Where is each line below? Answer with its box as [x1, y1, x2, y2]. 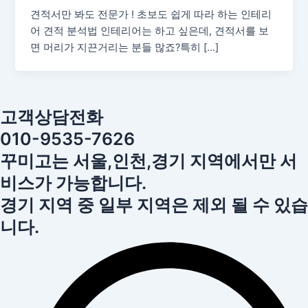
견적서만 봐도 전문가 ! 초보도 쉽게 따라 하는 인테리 [30, 8, 272, 21]
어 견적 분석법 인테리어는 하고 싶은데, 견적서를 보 [30, 25, 269, 38]
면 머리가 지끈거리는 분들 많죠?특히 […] [30, 41, 219, 54]
